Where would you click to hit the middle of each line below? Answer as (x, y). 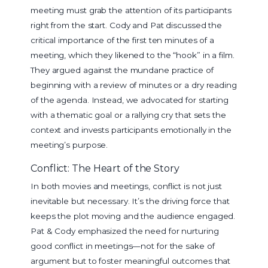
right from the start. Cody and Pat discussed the (127, 25)
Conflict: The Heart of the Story (105, 168)
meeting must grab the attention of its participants (131, 10)
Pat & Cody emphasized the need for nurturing (125, 231)
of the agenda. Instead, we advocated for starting (130, 100)
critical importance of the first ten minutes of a (123, 40)
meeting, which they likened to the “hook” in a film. (133, 55)
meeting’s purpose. (69, 145)
